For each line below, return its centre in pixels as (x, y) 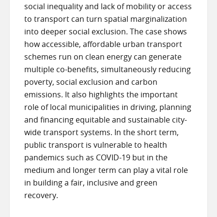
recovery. (41, 195)
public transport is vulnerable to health (96, 145)
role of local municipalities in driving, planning (108, 107)
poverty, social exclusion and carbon (91, 82)
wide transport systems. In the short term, (101, 132)
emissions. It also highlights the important (101, 94)
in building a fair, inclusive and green (91, 182)
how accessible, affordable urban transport (103, 44)
